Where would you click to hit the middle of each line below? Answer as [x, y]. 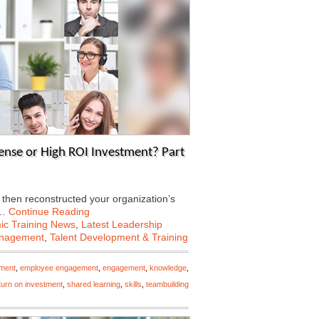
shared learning [94, 284]
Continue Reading [49, 211]
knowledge [168, 268]
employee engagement [59, 268]
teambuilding [167, 284]
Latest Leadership [122, 224]
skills [133, 284]
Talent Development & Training [119, 237]
